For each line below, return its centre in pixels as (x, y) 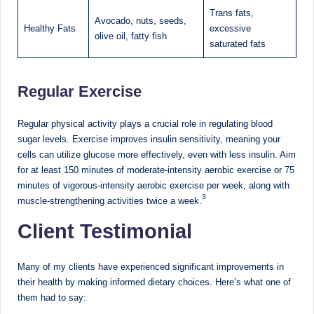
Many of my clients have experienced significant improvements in (151, 266)
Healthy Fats (50, 28)
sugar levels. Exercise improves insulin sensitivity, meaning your (149, 139)
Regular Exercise (80, 91)
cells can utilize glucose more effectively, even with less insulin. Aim (157, 154)
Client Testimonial (105, 231)
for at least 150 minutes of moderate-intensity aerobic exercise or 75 (156, 170)
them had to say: (52, 297)
